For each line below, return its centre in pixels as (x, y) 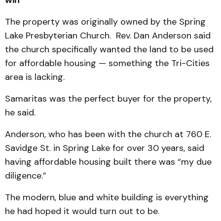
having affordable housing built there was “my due (108, 162)
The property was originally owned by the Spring (105, 21)
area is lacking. (36, 77)
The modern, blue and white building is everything (107, 197)
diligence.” (27, 175)
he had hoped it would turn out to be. (82, 211)
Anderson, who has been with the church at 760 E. (108, 134)
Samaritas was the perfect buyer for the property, (108, 98)
